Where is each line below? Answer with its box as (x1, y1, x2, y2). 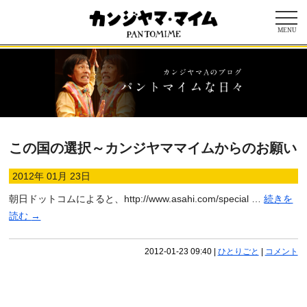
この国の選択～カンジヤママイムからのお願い (9, 140, 297, 156)
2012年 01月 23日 (12, 171, 91, 182)
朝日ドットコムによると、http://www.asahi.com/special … (9, 193, 265, 205)
